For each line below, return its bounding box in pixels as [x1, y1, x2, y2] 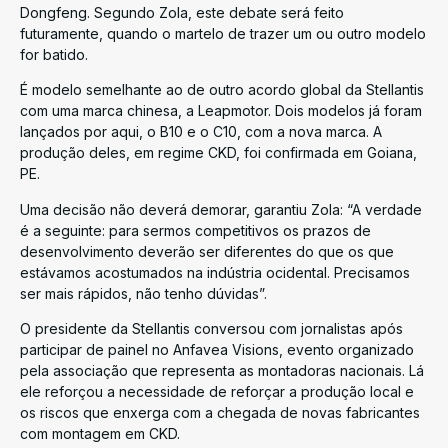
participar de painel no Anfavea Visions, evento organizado [20, 340, 414, 358]
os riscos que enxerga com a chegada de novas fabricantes [20, 403, 420, 421]
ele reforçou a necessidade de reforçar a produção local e [20, 382, 414, 400]
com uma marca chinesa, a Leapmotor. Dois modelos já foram [20, 102, 422, 120]
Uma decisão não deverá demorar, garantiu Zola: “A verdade [20, 200, 422, 218]
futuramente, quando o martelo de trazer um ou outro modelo [20, 24, 426, 42]
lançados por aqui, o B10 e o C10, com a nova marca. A [20, 123, 382, 141]
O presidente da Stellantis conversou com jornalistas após [20, 319, 403, 337]
